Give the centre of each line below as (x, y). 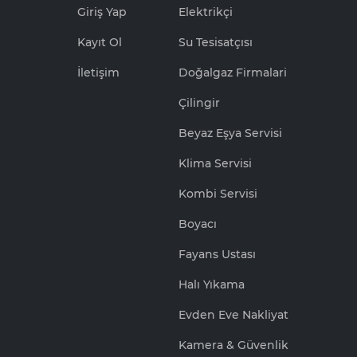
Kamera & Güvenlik (233, 345)
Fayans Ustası (217, 254)
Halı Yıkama (211, 284)
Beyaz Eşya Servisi (230, 133)
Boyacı (197, 224)
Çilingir (199, 103)
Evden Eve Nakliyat (233, 315)
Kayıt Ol (99, 42)
